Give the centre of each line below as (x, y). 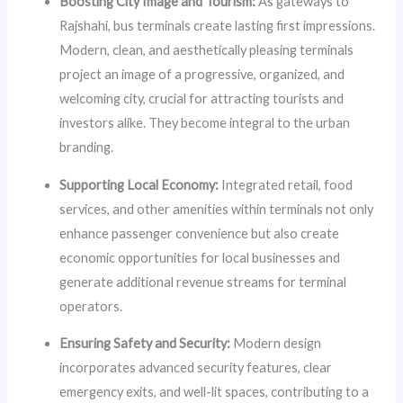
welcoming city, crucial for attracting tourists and (202, 99)
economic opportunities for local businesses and (200, 257)
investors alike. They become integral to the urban (205, 123)
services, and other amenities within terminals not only (217, 209)
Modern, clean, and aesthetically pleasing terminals (207, 50)
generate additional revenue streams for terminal (203, 282)
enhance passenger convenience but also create (200, 233)
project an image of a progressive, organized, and (202, 75)
